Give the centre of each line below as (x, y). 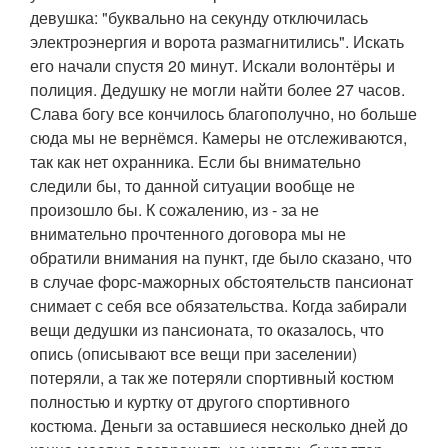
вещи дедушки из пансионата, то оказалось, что (207, 329)
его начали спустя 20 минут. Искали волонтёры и (212, 65)
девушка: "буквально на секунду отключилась (199, 17)
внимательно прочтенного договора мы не (188, 233)
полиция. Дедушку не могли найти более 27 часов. (217, 89)
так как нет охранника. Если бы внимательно (195, 161)
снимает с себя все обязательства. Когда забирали (218, 305)
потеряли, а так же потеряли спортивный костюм (212, 377)
